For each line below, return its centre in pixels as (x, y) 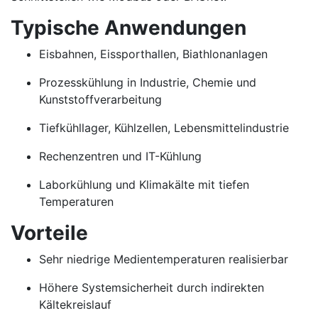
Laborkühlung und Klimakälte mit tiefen (144, 185)
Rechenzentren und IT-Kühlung (120, 156)
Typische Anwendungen (128, 28)
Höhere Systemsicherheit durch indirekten (152, 287)
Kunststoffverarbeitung (100, 99)
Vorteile (49, 233)
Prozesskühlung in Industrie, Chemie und (148, 82)
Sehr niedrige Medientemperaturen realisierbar (164, 259)
